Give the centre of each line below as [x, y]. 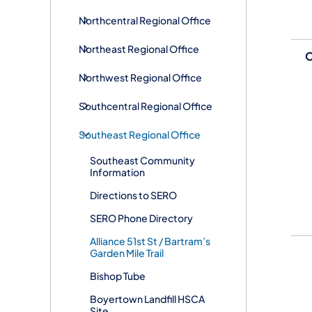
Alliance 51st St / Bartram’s [150, 241]
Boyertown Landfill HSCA [147, 298]
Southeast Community [142, 160]
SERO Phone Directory [141, 218]
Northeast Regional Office [139, 48]
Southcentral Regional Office [146, 106]
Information [117, 172]
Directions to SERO [133, 195]
